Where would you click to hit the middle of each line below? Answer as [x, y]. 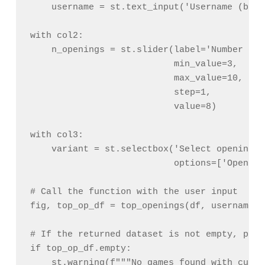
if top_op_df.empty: [80, 249]
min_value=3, [134, 64]
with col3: [56, 135]
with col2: [56, 36]
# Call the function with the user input [134, 192]
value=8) [123, 107]
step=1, [120, 93]
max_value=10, [136, 79]
